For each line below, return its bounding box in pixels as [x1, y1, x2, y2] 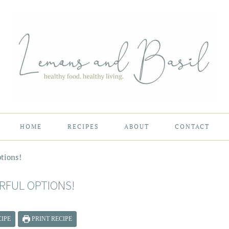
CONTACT [174, 123, 210, 130]
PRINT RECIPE [30, 215, 73, 222]
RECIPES [67, 123, 99, 130]
